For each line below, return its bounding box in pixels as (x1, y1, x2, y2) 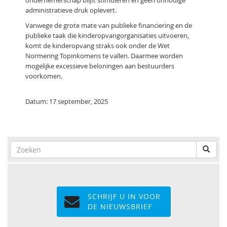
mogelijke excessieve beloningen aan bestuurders (25, 61, 174, 70)
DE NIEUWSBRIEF (87, 202, 152, 211)
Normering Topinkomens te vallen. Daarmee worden (25, 51, 183, 60)
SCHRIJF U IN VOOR (87, 192, 163, 201)
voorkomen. (25, 71, 62, 81)
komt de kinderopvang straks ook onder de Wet (25, 41, 170, 50)
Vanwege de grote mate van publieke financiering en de (25, 21, 192, 30)
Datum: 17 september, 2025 (25, 97, 108, 106)
